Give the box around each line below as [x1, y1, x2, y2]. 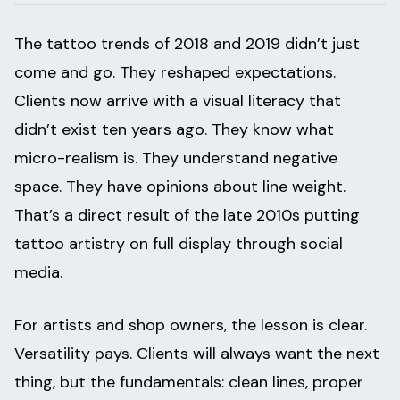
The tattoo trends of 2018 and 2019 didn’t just [14, 33, 360, 55]
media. [14, 262, 62, 284]
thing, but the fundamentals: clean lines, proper [14, 371, 363, 394]
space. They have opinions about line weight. [14, 176, 346, 198]
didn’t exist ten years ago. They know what [14, 119, 334, 141]
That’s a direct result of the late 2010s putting [14, 204, 360, 227]
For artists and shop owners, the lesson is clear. [14, 314, 367, 337]
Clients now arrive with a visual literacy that [14, 90, 341, 112]
